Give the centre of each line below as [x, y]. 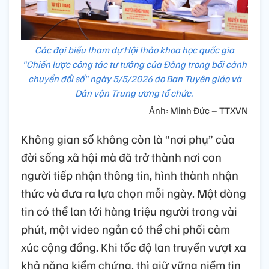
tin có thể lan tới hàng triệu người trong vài [129, 211]
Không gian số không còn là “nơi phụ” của [128, 139]
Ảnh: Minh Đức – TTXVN [198, 111]
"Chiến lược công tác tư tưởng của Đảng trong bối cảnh [134, 65]
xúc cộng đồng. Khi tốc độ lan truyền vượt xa [134, 247]
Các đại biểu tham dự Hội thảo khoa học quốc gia [134, 50]
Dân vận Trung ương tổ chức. [134, 93]
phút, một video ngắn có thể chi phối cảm [125, 229]
